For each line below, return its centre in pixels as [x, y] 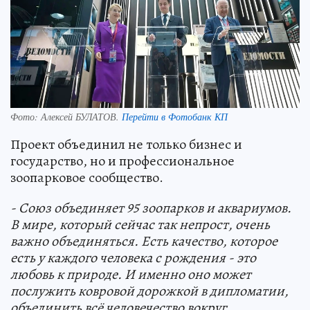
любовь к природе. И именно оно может [131, 275]
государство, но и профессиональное [122, 161]
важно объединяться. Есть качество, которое [144, 241]
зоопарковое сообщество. [87, 178]
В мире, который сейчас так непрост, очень [140, 225]
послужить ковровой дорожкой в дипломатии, [149, 291]
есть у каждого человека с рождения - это [133, 258]
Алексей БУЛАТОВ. [81, 117]
